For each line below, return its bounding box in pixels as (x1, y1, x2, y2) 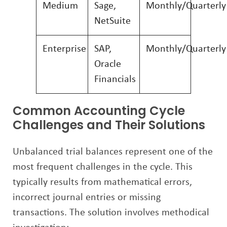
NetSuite (94, 16, 131, 26)
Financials (94, 74, 136, 85)
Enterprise (43, 44, 86, 54)
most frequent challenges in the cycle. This (13, 162, 193, 172)
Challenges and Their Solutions (13, 117, 205, 133)
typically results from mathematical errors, (13, 177, 192, 187)
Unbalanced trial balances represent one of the (13, 147, 213, 157)
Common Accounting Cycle (13, 102, 185, 119)
